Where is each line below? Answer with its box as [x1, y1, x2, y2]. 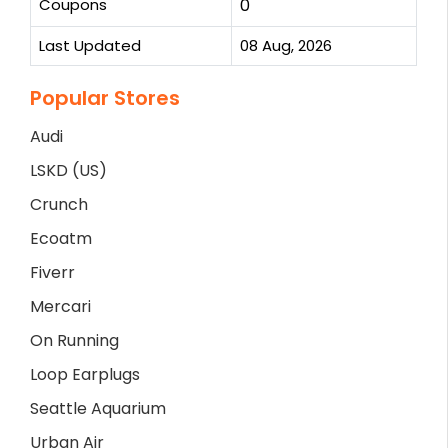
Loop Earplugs [30, 362, 140, 386]
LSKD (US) [30, 158, 107, 182]
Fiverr [30, 260, 75, 284]
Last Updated [39, 34, 141, 56]
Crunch [30, 192, 88, 216]
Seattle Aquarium [30, 396, 166, 420]
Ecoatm [30, 226, 92, 250]
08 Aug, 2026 [240, 34, 332, 56]
